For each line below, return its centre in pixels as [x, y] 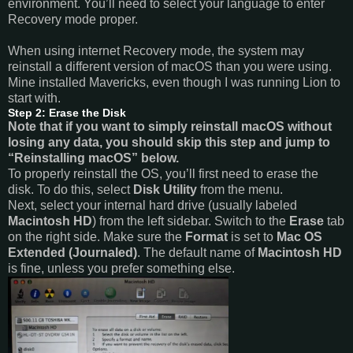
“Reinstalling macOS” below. [93, 158]
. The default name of [197, 252]
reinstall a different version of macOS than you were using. [170, 66]
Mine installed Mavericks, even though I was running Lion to [174, 82]
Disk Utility [165, 189]
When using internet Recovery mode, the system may [156, 50]
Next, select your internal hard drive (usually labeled [152, 205]
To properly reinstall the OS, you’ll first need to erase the [163, 173]
